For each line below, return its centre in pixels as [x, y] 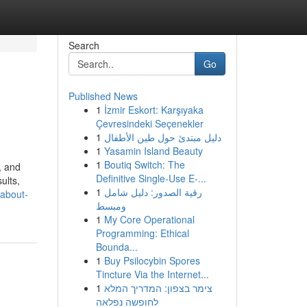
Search [84, 45]
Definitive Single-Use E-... [151, 178]
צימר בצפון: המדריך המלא [158, 288]
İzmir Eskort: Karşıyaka [153, 110]
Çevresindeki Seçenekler [149, 123]
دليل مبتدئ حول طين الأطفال [162, 137]
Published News [103, 96]
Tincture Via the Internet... [152, 274]
